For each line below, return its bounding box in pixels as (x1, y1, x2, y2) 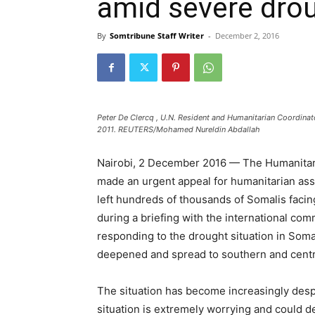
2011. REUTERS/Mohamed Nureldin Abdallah (97, 124, 260, 134)
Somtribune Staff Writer (110, 30, 204, 41)
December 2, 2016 (215, 30, 279, 41)
